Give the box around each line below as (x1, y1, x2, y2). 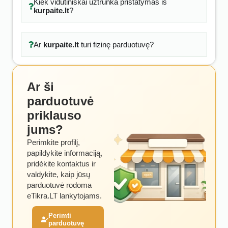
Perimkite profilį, (27, 138, 80, 147)
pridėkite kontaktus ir (27, 159, 96, 168)
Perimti (48, 212, 71, 219)
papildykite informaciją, (27, 149, 102, 157)
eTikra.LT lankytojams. (27, 191, 102, 200)
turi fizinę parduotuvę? (78, 40, 154, 49)
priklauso (27, 108, 81, 122)
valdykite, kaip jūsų (27, 170, 90, 179)
